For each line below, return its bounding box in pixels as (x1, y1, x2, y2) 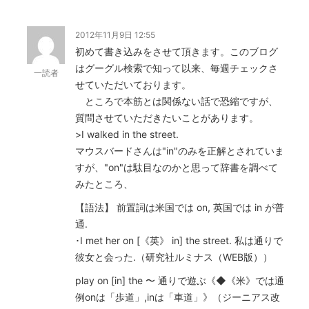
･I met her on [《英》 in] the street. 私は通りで (75, 235, 283, 246)
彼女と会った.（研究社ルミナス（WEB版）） (75, 251, 272, 263)
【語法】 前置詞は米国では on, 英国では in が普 (75, 201, 284, 213)
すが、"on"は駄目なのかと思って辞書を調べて (75, 161, 278, 173)
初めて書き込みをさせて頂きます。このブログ (75, 46, 278, 57)
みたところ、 (75, 178, 133, 190)
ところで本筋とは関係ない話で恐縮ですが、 (75, 95, 278, 107)
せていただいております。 (75, 79, 191, 90)
